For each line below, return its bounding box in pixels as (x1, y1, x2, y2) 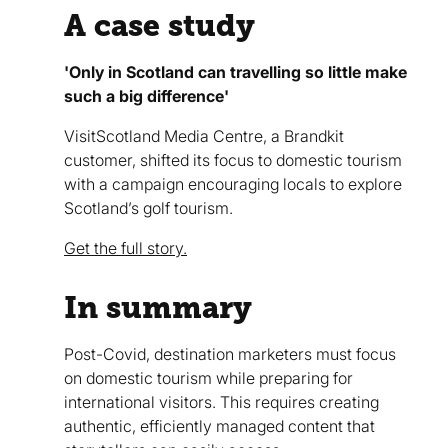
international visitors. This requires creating (64, 391, 379, 412)
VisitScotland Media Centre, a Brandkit (64, 125, 344, 146)
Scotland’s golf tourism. (64, 197, 233, 218)
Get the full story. (64, 237, 187, 258)
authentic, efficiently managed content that (64, 415, 375, 436)
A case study (64, 7, 255, 43)
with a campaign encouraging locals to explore (64, 173, 402, 194)
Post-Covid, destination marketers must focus (64, 343, 396, 364)
